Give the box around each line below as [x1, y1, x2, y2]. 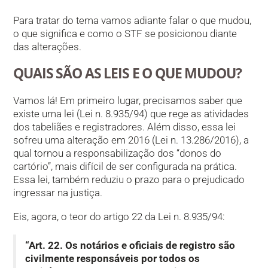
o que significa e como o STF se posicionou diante [13, 28, 237, 40]
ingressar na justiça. [13, 186, 103, 199]
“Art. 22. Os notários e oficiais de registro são [25, 239, 236, 252]
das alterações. [13, 41, 82, 53]
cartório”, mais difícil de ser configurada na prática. [13, 160, 237, 172]
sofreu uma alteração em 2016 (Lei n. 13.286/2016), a [13, 133, 249, 146]
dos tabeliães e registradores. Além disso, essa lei [13, 120, 236, 133]
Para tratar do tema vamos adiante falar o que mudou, [13, 14, 252, 27]
